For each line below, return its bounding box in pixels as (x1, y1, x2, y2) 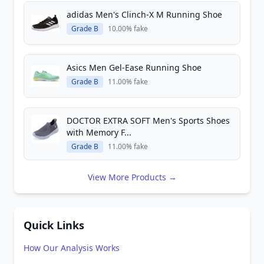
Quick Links (24, 218, 84, 232)
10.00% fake (108, 24, 148, 34)
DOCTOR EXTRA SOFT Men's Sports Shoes (67, 115, 230, 126)
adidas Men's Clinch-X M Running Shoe (67, 9, 222, 20)
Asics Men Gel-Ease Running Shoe (67, 62, 202, 73)
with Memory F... (67, 127, 131, 138)
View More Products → (87, 171, 177, 183)
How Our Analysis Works (24, 242, 120, 253)
